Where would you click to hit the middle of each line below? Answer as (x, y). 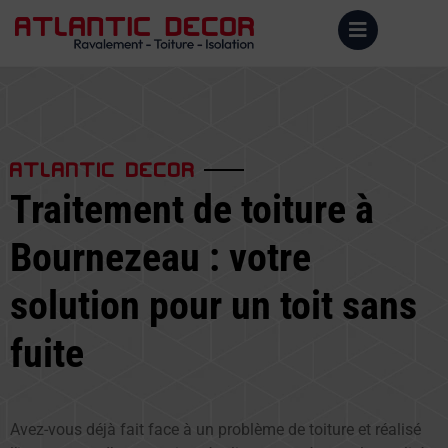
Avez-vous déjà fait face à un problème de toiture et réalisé (215, 429)
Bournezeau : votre (160, 257)
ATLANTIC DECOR (103, 166)
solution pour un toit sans (213, 305)
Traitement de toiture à (192, 209)
